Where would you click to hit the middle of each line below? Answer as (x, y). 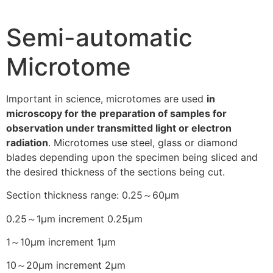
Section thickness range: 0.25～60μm (93, 195)
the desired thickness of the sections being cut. (115, 172)
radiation (27, 142)
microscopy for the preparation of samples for (116, 113)
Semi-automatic (99, 37)
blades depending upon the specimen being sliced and (132, 157)
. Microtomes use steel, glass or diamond (143, 142)
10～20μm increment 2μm (66, 265)
